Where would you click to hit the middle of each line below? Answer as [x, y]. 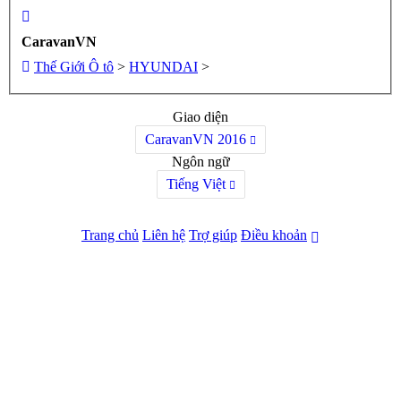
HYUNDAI [163, 66]
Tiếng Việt [196, 183]
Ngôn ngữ [200, 161]
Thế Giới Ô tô [74, 66]
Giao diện [200, 116]
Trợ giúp [213, 235]
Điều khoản [274, 235]
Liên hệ [164, 235]
